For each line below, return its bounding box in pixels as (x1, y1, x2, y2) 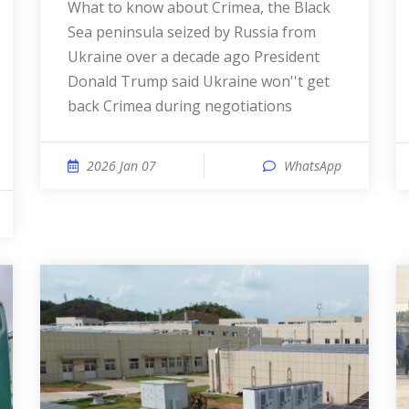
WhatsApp (284, 157, 341, 174)
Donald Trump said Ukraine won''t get (68, 71, 330, 91)
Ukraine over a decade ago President (68, 47, 320, 67)
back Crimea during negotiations (68, 96, 292, 116)
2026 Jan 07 (87, 157, 156, 174)
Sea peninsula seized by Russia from (68, 22, 316, 42)
